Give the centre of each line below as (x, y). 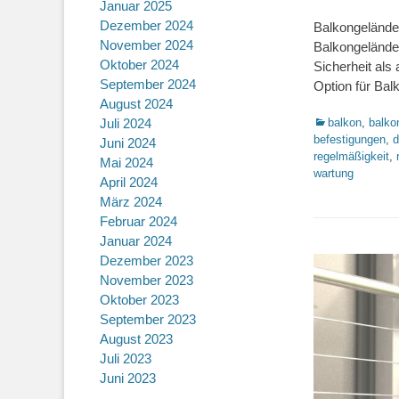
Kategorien (340, 121)
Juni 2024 (128, 143)
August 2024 (136, 104)
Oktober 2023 (139, 300)
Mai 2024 (126, 163)
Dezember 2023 (147, 261)
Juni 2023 (128, 378)
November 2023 (147, 280)
